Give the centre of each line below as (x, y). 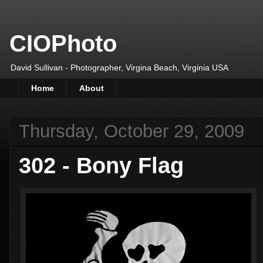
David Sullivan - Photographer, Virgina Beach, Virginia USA (119, 68)
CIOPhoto (63, 43)
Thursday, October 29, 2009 (131, 131)
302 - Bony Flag (101, 165)
